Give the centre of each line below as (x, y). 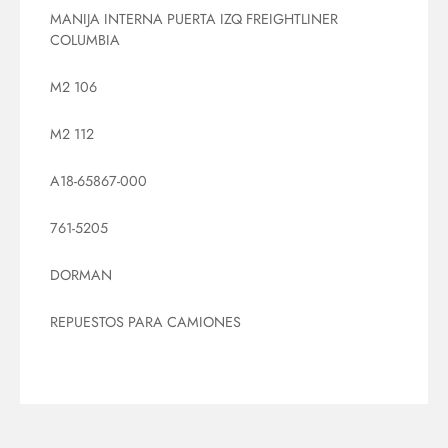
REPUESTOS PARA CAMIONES (145, 322)
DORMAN (81, 275)
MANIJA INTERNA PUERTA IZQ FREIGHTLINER (194, 18)
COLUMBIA (85, 39)
